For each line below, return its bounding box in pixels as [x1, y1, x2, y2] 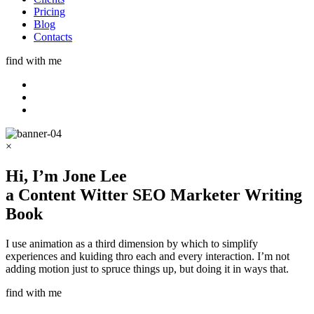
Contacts [34, 31, 72, 43]
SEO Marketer [132, 185, 245, 204]
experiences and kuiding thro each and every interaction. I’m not [6, 250, 289, 262]
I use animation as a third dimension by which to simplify [6, 237, 258, 250]
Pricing [34, 6, 65, 18]
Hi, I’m [6, 166, 62, 185]
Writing [245, 185, 302, 204]
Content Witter [18, 185, 128, 204]
